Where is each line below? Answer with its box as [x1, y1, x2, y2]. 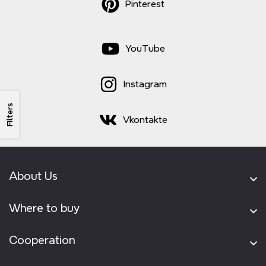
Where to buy [9, 202, 80, 214]
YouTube [125, 43, 165, 53]
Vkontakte [122, 115, 167, 125]
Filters [5, 103, 14, 126]
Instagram [123, 79, 167, 89]
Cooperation [9, 234, 75, 246]
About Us [9, 170, 58, 182]
